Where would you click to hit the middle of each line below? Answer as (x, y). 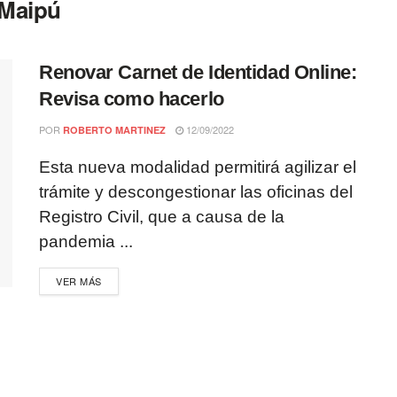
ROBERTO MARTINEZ (114, 130)
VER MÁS (79, 281)
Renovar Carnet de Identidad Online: (198, 72)
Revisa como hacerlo (132, 99)
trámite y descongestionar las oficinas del (196, 192)
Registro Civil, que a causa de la (162, 217)
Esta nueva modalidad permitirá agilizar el (198, 167)
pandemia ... (86, 241)
